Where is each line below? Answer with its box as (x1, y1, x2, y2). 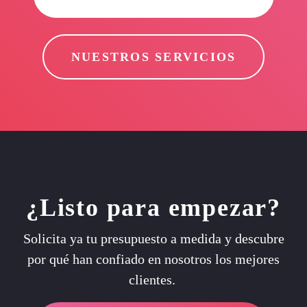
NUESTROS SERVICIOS (71, 50, 236, 64)
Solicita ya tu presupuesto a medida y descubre (23, 231, 284, 246)
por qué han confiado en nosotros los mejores (27, 251, 280, 267)
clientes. (128, 272, 179, 287)
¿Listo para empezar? (26, 194, 281, 221)
